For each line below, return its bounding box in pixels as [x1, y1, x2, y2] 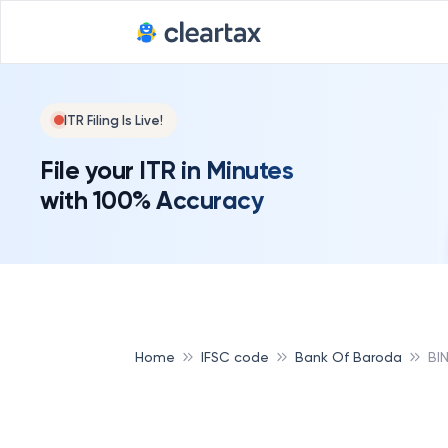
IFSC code [201, 348, 269, 365]
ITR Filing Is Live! [64, 112, 163, 128]
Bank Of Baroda [295, 348, 402, 365]
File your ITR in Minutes [40, 154, 293, 186]
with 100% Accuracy [40, 184, 263, 216]
